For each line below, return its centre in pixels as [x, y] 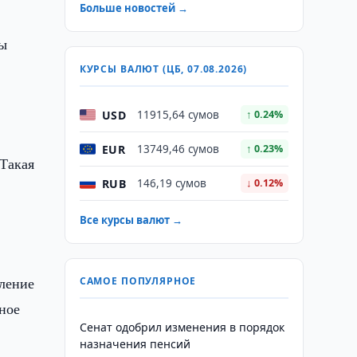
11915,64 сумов [178, 115]
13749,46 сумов [178, 149]
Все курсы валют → [131, 220]
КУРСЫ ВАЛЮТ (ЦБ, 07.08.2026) [163, 69]
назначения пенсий [135, 344]
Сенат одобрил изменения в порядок [182, 327]
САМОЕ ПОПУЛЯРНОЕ [138, 281]
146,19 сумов [171, 183]
